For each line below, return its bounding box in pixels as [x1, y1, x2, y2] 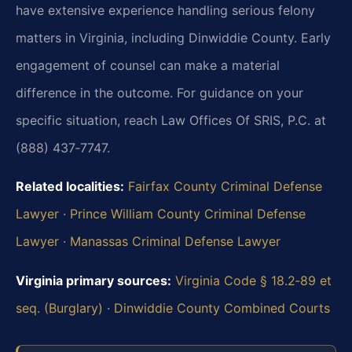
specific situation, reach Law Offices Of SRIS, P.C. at [16, 112, 326, 128]
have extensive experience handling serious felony [16, 2, 315, 18]
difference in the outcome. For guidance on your [16, 84, 303, 101]
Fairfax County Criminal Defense [128, 178, 322, 195]
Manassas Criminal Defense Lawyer [70, 233, 280, 250]
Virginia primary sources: [16, 272, 171, 288]
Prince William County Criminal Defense [70, 206, 306, 222]
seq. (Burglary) [16, 299, 103, 316]
